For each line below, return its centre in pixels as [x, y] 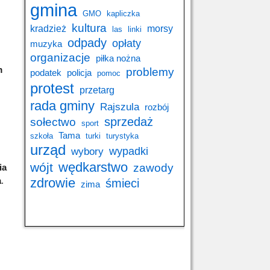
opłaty [127, 43]
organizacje [60, 58]
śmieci [122, 183]
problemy [150, 72]
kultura [89, 28]
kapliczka [123, 14]
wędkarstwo [93, 167]
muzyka [46, 44]
